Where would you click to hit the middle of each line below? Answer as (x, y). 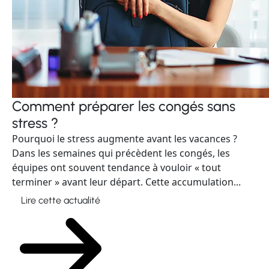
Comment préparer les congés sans (124, 106)
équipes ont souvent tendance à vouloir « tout (116, 168)
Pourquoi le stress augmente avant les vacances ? (125, 139)
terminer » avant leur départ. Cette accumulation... (126, 182)
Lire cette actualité (61, 200)
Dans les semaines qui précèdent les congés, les (121, 153)
